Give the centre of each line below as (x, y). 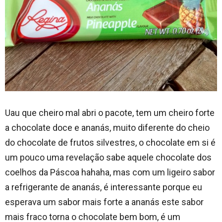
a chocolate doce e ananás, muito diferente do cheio (107, 127)
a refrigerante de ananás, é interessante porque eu (104, 187)
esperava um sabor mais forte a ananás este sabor (104, 202)
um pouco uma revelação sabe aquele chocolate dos (108, 157)
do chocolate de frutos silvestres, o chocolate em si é (110, 142)
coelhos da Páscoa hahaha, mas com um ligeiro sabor (110, 172)
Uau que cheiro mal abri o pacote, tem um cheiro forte (110, 112)
